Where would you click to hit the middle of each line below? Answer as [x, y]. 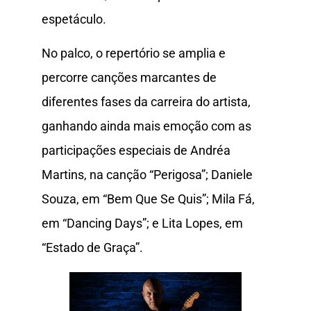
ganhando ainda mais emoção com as [146, 126]
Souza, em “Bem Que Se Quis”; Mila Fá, [148, 199]
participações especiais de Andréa [136, 151]
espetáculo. [74, 19]
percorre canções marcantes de [129, 78]
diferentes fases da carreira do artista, [146, 102]
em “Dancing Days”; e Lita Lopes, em [142, 224]
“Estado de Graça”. [92, 248]
